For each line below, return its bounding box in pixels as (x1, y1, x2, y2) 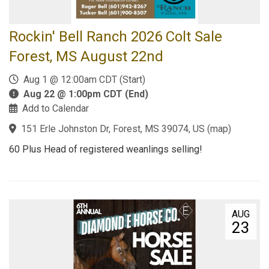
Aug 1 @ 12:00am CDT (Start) (19, 74, 145, 85)
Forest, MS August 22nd (9, 48, 163, 65)
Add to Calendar (22, 103, 89, 114)
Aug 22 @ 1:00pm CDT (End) (23, 88, 148, 100)
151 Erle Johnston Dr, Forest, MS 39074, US (21, 123, 205, 134)
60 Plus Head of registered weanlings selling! (9, 144, 202, 155)
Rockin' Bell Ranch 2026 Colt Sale (9, 28, 222, 45)
